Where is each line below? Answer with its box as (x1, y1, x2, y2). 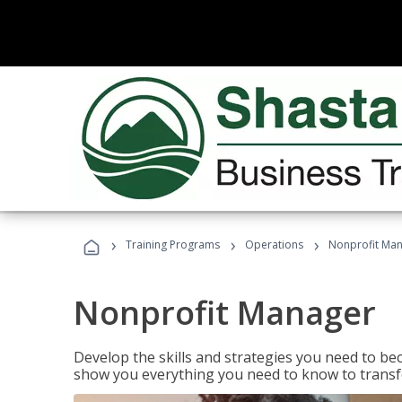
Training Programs (126, 237, 220, 252)
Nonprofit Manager (74, 291, 376, 335)
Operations (245, 237, 303, 252)
